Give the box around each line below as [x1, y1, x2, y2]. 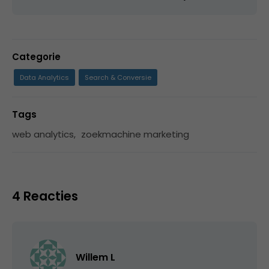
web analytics [12, 127, 74, 141]
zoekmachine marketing [81, 127, 189, 141]
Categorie [12, 50, 61, 63]
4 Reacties [12, 187, 78, 205]
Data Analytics [20, 72, 69, 82]
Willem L [76, 250, 115, 264]
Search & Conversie [85, 72, 151, 82]
